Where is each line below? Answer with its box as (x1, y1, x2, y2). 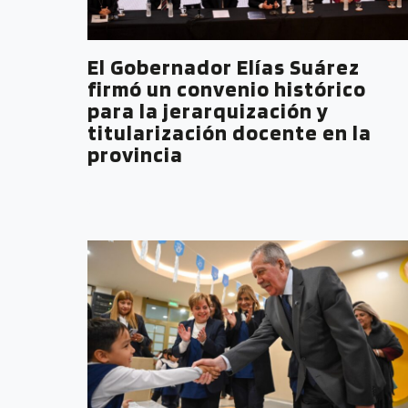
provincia (87, 140, 183, 168)
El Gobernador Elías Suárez (87, 53, 360, 80)
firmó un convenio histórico (87, 75, 366, 102)
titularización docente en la (87, 118, 372, 146)
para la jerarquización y (87, 97, 329, 124)
